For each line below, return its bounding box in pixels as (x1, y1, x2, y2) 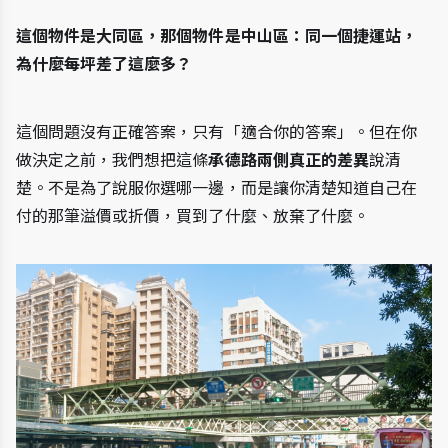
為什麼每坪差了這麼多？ (16, 54, 193, 74)
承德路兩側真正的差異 (208, 150, 369, 170)
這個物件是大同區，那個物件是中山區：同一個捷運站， (16, 26, 418, 46)
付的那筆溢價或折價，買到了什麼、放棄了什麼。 (16, 206, 369, 226)
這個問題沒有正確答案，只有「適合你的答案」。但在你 (16, 122, 418, 142)
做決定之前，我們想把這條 (16, 150, 209, 170)
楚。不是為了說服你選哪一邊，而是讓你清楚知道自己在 (16, 178, 418, 198)
